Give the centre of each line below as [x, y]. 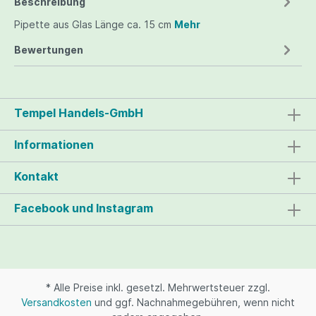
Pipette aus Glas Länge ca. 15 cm [94, 24]
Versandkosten [56, 302]
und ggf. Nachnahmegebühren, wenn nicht [193, 302]
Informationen [54, 145]
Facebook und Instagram [84, 208]
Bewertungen [49, 49]
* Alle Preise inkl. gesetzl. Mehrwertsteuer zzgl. [158, 287]
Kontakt [36, 176]
